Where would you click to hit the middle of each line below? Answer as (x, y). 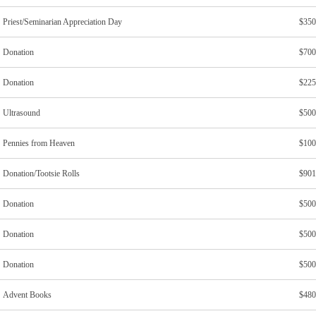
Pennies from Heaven (39, 144)
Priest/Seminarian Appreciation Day (62, 22)
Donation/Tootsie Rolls (41, 174)
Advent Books (27, 295)
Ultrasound (22, 113)
